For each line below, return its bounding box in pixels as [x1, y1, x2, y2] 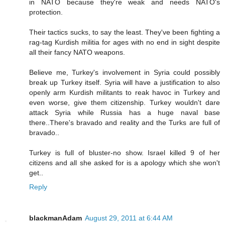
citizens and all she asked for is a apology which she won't [29, 159, 220, 167]
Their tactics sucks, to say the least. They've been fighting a [29, 28, 220, 37]
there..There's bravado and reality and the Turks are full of [29, 119, 220, 127]
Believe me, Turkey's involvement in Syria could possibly [29, 68, 220, 77]
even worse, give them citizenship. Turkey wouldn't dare [29, 98, 220, 107]
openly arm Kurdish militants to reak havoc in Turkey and [29, 88, 220, 97]
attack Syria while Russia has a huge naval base [29, 108, 220, 117]
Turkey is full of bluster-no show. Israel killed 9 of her [29, 149, 220, 157]
